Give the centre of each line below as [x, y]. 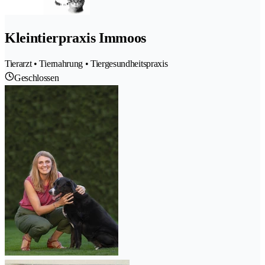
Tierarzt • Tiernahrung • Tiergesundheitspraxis [86, 63]
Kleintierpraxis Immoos [75, 38]
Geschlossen [37, 77]
